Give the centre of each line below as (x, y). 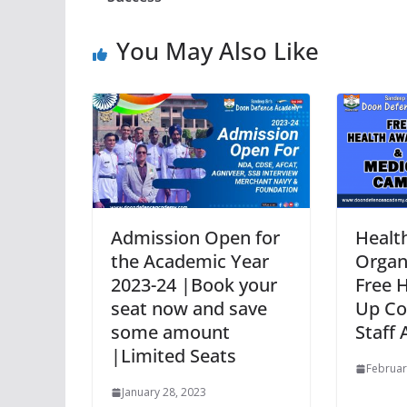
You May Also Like (218, 51)
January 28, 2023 (164, 392)
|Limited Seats (174, 356)
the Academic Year (190, 262)
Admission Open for (195, 238)
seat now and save (189, 309)
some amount (170, 333)
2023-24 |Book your (194, 285)
